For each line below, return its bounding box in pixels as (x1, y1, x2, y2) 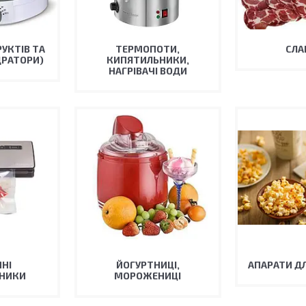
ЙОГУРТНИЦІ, (115, 259, 180, 270)
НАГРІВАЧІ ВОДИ (108, 65, 187, 76)
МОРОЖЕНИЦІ (114, 270, 182, 281)
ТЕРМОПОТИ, (115, 43, 180, 55)
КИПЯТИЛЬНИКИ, (106, 54, 189, 66)
